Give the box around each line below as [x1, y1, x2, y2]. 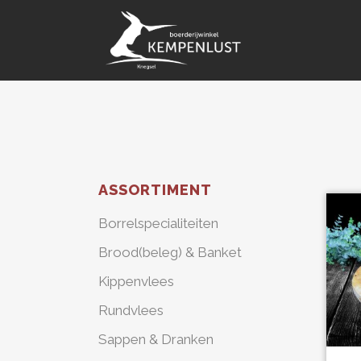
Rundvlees [98, 302, 164, 318]
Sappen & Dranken [98, 331, 214, 347]
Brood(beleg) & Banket [98, 244, 242, 260]
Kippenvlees [98, 273, 174, 289]
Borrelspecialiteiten [98, 215, 218, 231]
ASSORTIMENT [98, 181, 212, 198]
